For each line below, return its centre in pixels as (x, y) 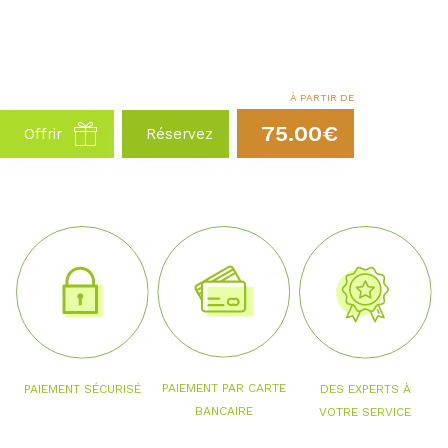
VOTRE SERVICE (365, 412)
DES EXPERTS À (365, 389)
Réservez (179, 134)
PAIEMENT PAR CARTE (223, 388)
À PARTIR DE (322, 97)
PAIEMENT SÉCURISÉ (83, 389)
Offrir (43, 134)
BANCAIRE (223, 411)
